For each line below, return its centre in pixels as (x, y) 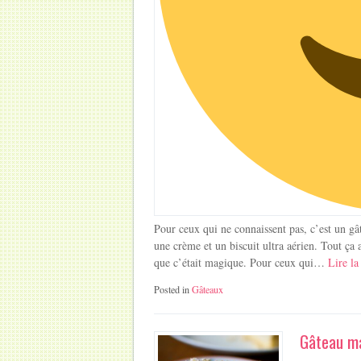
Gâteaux (208, 289)
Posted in (173, 289)
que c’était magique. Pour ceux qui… (240, 262)
